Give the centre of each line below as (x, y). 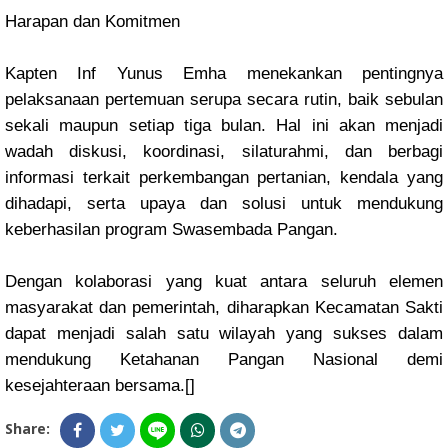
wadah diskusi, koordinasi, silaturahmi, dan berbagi (224, 151)
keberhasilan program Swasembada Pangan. (171, 229)
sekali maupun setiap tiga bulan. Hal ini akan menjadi (224, 125)
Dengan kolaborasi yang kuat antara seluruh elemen (224, 281)
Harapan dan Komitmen (92, 21)
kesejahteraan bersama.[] (100, 385)
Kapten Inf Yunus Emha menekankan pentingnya (224, 73)
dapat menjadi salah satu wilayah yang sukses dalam (224, 333)
